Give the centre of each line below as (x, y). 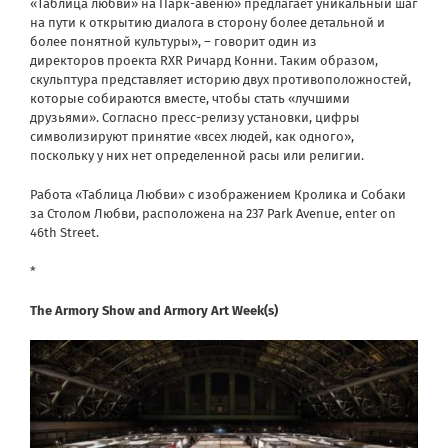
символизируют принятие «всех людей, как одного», (192, 137)
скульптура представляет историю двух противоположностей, (220, 80)
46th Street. (64, 233)
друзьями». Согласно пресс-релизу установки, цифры (195, 118)
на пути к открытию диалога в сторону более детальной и (207, 23)
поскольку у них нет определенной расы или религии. (197, 156)
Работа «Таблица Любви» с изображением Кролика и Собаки (218, 195)
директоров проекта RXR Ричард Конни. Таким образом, (204, 61)
